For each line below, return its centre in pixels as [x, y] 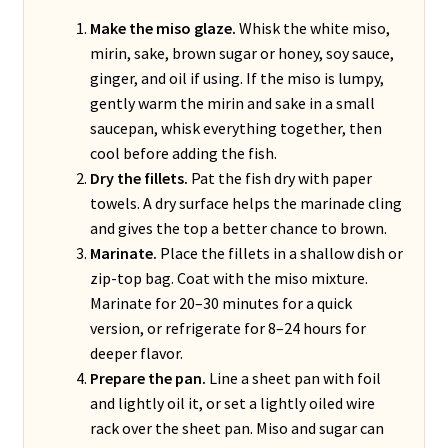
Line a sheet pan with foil [293, 378]
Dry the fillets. [138, 178]
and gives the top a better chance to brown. [238, 228]
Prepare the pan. [147, 378]
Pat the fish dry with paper [279, 178]
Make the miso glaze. [162, 28]
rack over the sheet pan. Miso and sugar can [236, 428]
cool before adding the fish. [183, 153]
